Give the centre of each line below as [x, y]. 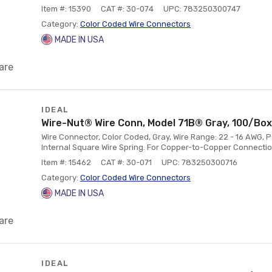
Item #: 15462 [66, 162]
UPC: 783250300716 [199, 162]
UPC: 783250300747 [202, 9]
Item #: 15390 [66, 9]
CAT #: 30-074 [127, 9]
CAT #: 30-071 [126, 162]
